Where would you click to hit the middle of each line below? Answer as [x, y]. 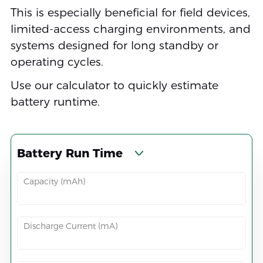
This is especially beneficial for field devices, [130, 13]
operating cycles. [57, 62]
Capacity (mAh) [54, 182]
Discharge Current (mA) [70, 226]
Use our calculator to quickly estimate [114, 86]
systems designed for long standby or [114, 46]
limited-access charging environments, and [130, 29]
